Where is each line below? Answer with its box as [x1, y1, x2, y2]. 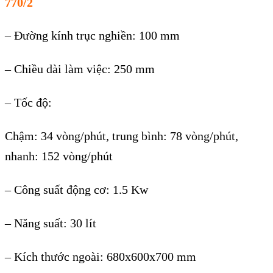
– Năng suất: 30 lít [5, 216, 96, 230]
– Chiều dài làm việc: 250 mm [5, 62, 155, 76]
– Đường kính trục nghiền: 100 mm [5, 29, 180, 43]
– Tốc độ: [5, 96, 52, 110]
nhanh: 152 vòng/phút [5, 149, 113, 163]
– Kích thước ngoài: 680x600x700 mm [5, 249, 196, 263]
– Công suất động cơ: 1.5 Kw [5, 182, 148, 196]
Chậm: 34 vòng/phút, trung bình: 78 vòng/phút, [5, 129, 238, 143]
